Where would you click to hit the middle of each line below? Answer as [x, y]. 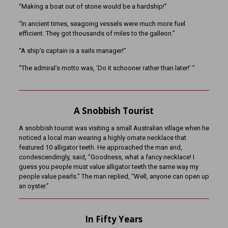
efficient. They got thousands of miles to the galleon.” [97, 33]
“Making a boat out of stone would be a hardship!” [93, 6]
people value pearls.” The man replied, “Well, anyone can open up [114, 176]
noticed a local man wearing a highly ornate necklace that [102, 137]
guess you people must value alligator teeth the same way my [108, 166]
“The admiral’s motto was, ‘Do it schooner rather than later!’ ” [110, 68]
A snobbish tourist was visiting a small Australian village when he [114, 128]
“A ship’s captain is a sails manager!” [72, 50]
